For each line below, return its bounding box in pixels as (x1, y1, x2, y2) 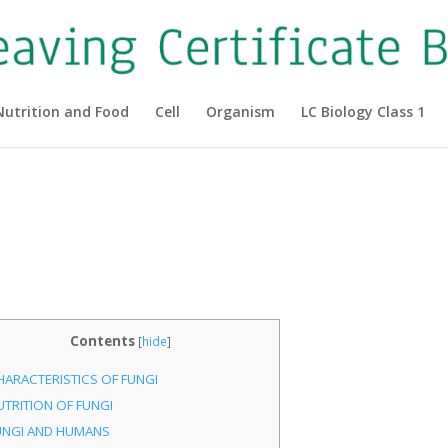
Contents (69, 332, 135, 350)
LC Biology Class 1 (300, 102, 425, 121)
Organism (205, 102, 275, 121)
